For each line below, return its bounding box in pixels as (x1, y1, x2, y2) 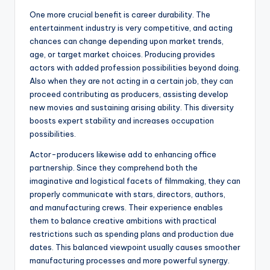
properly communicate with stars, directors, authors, (30, 189, 225, 199)
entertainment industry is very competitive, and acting (30, 23, 233, 33)
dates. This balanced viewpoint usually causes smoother (30, 242, 240, 253)
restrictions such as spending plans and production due (30, 229, 234, 239)
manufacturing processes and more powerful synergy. (30, 256, 230, 266)
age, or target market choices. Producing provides (30, 49, 215, 60)
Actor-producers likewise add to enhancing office (30, 149, 216, 160)
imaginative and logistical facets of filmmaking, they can (30, 176, 240, 186)
